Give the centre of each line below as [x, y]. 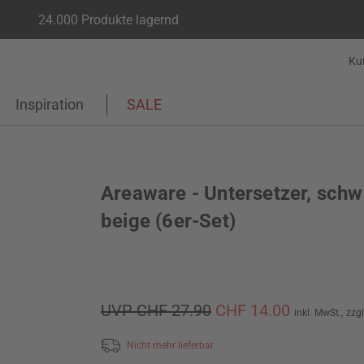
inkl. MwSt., [318, 313]
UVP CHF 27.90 [156, 310]
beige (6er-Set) [168, 221]
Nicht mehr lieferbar [170, 345]
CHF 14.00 [255, 310]
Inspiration [50, 104]
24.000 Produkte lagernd [108, 19]
